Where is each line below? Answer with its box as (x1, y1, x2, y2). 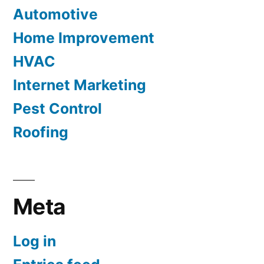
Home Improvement (13, 29, 154, 47)
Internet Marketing (13, 76, 146, 94)
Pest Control (13, 100, 102, 118)
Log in (13, 232, 56, 250)
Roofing (13, 123, 68, 141)
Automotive (13, 5, 98, 24)
